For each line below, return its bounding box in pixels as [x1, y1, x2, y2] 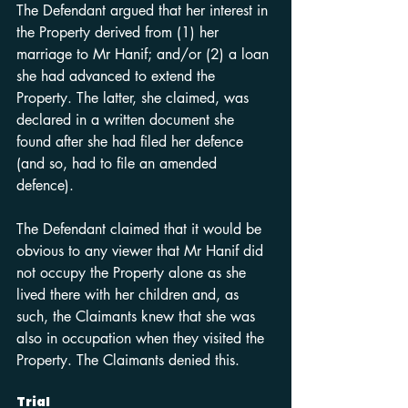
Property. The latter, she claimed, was [16, 88, 253, 107]
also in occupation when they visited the [16, 329, 269, 348]
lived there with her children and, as [16, 285, 243, 304]
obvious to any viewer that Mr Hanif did [16, 241, 268, 260]
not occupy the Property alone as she [16, 263, 250, 282]
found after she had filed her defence [16, 132, 248, 151]
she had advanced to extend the [16, 66, 219, 86]
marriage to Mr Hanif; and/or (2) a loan [16, 45, 273, 64]
